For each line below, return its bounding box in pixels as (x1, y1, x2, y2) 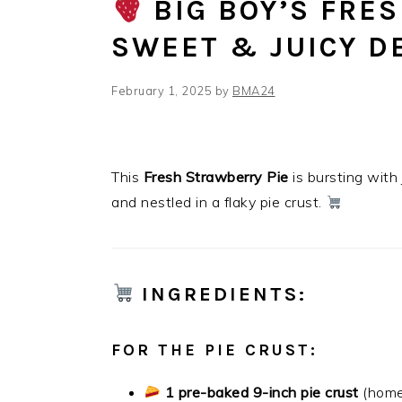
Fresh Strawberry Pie (143, 168, 289, 186)
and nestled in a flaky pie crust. (111, 193, 326, 211)
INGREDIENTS (142, 283, 300, 306)
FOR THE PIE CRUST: (111, 340, 318, 360)
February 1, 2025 (111, 83, 212, 98)
